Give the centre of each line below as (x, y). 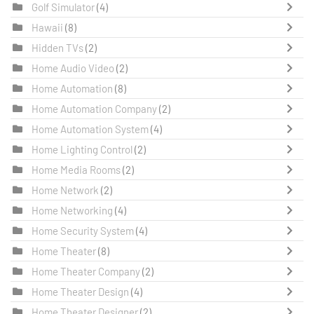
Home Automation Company (94, 109)
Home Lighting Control (82, 150)
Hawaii (47, 28)
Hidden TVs (59, 48)
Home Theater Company (86, 272)
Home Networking (73, 211)
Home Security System (83, 231)
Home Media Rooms (76, 170)
